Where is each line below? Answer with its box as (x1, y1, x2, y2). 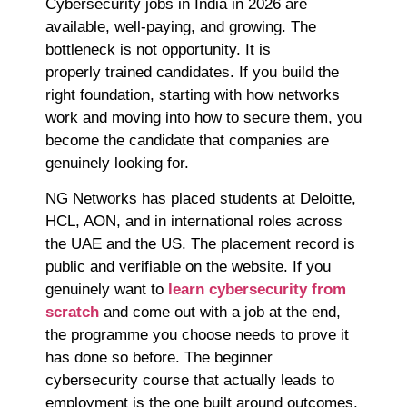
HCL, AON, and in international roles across (45, 213, 342, 231)
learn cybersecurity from (168, 281, 346, 299)
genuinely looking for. (45, 154, 194, 172)
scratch (45, 303, 99, 322)
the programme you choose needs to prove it (45, 326, 349, 344)
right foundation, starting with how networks (45, 85, 340, 104)
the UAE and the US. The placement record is (45, 235, 355, 253)
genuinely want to (45, 281, 164, 299)
